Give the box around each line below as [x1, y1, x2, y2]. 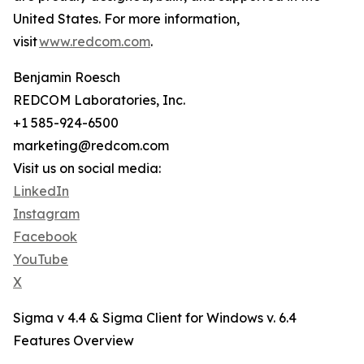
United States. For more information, [13, 11, 240, 28]
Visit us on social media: [13, 160, 161, 177]
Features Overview [13, 332, 134, 349]
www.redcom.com [39, 33, 150, 50]
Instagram [13, 206, 80, 223]
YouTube [13, 251, 68, 268]
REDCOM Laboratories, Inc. [13, 92, 185, 109]
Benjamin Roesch [13, 69, 120, 86]
